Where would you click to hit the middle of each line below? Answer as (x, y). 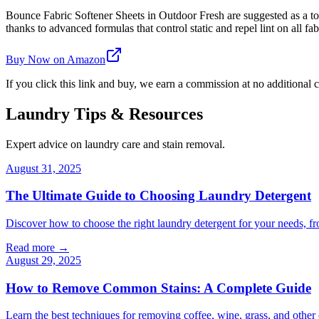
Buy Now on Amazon (56, 59)
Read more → (37, 247)
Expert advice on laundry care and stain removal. (115, 144)
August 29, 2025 (43, 260)
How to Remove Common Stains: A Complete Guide (158, 288)
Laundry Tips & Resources (104, 114)
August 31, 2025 (43, 168)
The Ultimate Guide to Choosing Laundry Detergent (158, 196)
